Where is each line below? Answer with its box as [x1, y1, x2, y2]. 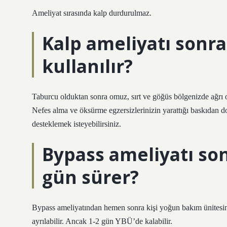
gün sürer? [42, 165, 139, 189]
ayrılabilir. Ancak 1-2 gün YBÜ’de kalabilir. [32, 217, 172, 225]
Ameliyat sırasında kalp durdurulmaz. [32, 9, 152, 17]
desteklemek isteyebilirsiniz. [32, 120, 121, 128]
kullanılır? [42, 54, 133, 78]
